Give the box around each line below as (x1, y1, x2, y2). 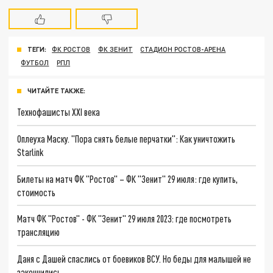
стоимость (17, 186, 56, 198)
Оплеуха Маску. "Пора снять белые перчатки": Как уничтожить (17, 132, 236, 144)
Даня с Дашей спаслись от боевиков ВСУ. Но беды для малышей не (17, 253, 252, 264)
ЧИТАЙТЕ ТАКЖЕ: (27, 87, 85, 95)
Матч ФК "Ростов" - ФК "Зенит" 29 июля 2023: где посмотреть (17, 213, 232, 225)
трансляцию (17, 226, 60, 238)
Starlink (17, 146, 44, 158)
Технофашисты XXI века (17, 106, 101, 118)
